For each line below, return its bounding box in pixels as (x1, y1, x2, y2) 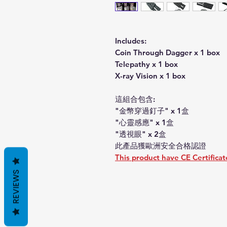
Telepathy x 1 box (115, 59, 178, 69)
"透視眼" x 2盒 (115, 129, 166, 139)
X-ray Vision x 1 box (115, 70, 185, 81)
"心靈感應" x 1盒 (115, 117, 174, 127)
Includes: (115, 35, 146, 46)
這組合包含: (115, 94, 155, 104)
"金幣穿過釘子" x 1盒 (115, 105, 189, 116)
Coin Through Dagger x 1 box (115, 47, 220, 57)
